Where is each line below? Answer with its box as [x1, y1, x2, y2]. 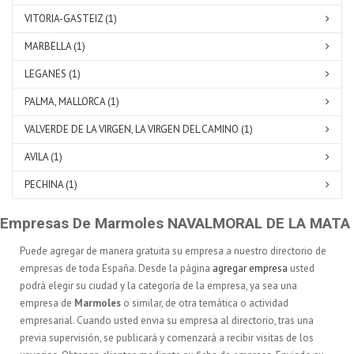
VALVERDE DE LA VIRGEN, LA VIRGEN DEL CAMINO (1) [24, 122, 253, 136]
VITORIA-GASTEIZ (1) [24, 12, 117, 25]
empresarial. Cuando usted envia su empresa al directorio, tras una [20, 314, 314, 328]
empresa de [20, 296, 74, 311]
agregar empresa [213, 262, 288, 276]
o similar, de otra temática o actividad [121, 296, 288, 311]
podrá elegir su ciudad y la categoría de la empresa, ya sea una [20, 279, 297, 293]
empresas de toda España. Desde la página [20, 262, 213, 276]
